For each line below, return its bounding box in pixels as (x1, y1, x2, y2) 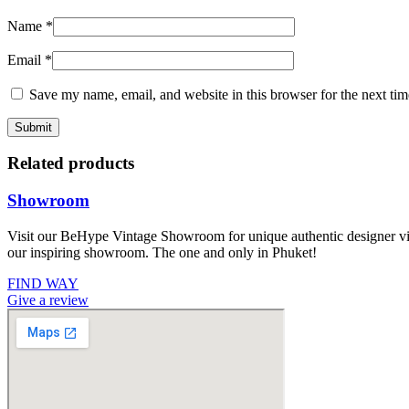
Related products (7, 153, 134, 173)
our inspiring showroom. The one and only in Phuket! (7, 244, 317, 260)
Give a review (7, 291, 89, 308)
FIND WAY (7, 275, 79, 291)
